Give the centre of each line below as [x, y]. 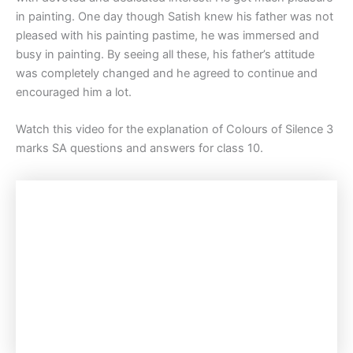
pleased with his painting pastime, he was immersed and [167, 35]
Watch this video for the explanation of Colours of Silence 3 [175, 130]
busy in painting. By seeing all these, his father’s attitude [165, 54]
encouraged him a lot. [74, 92]
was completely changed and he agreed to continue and [167, 73]
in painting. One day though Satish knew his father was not [175, 16]
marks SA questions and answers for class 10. [139, 149]
